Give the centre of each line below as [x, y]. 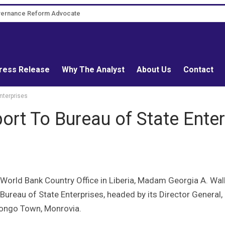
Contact [198, 70]
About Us [154, 70]
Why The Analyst [93, 70]
